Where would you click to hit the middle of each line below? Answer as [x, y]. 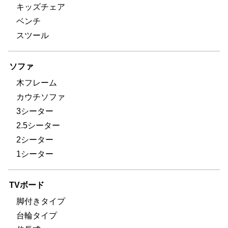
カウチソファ [41, 97]
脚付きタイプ [41, 201]
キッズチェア [41, 7]
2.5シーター [38, 125]
